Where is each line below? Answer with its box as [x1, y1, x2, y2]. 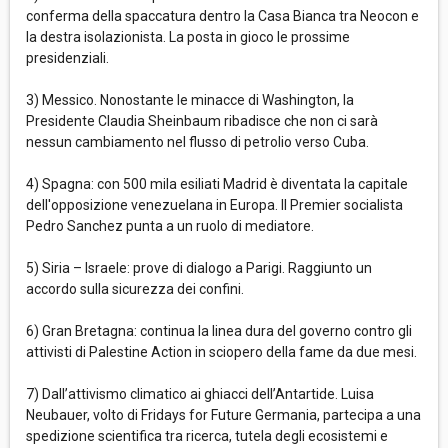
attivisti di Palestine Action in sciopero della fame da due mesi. [26, 344, 417, 361]
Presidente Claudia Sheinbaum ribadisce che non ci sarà [26, 113, 378, 130]
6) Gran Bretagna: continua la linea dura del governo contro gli [26, 323, 412, 340]
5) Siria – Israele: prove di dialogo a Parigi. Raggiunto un [26, 260, 372, 277]
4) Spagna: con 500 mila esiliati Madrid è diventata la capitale [26, 176, 408, 193]
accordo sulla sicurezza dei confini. [26, 281, 244, 298]
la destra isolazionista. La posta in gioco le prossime [26, 29, 350, 46]
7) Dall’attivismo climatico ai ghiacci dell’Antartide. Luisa [26, 386, 374, 403]
